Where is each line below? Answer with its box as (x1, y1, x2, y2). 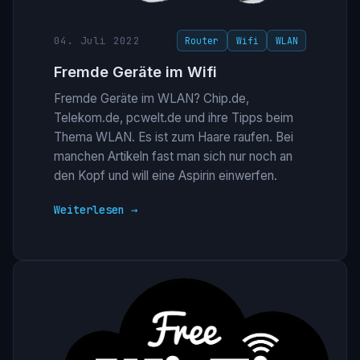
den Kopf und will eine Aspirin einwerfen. (53, 167, 277, 183)
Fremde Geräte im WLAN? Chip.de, (53, 90, 249, 106)
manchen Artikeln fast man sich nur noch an (53, 148, 292, 164)
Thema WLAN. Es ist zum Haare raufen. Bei (53, 129, 293, 145)
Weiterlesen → (53, 202, 137, 217)
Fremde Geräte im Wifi (53, 63, 217, 81)
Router (185, 35, 219, 47)
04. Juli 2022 (53, 34, 140, 48)
